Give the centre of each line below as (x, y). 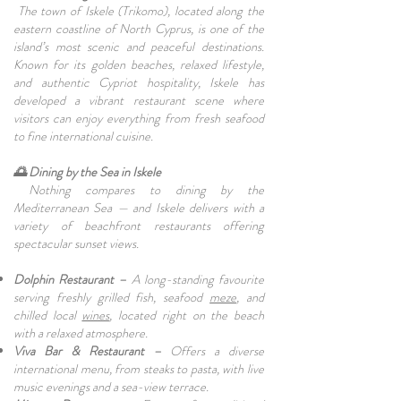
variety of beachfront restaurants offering (139, 226)
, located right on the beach (187, 315)
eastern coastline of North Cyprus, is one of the (139, 29)
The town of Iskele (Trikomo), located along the (139, 11)
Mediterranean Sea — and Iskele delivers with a (139, 208)
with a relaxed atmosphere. (82, 333)
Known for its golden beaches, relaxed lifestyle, (139, 64)
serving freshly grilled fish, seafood (112, 297)
